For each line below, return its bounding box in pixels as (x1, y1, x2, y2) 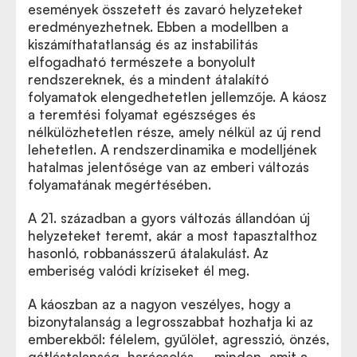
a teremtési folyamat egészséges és (28, 106, 256, 123)
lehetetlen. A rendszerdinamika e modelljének (28, 141, 316, 158)
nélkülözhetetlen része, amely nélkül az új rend (28, 124, 321, 140)
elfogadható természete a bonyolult (28, 53, 256, 70)
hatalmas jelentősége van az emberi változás (28, 159, 309, 175)
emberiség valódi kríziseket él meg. (28, 262, 249, 279)
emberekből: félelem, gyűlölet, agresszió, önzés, (28, 331, 330, 347)
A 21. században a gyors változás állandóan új (28, 210, 310, 226)
